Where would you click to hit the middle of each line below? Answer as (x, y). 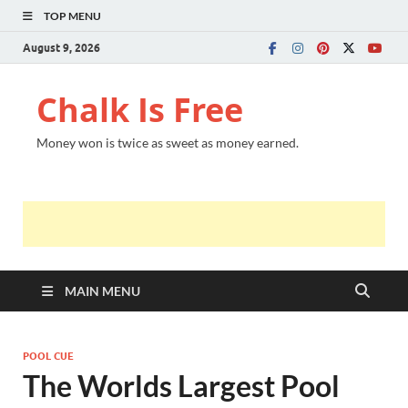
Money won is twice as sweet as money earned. (168, 143)
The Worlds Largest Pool (181, 386)
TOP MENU (72, 16)
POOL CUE (48, 356)
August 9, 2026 (61, 47)
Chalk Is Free (140, 110)
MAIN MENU (102, 291)
